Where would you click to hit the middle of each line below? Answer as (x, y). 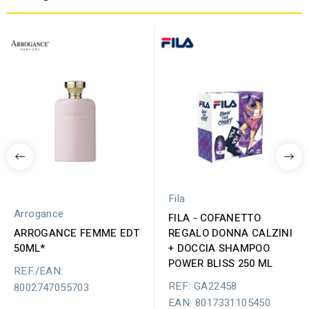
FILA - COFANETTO (215, 218)
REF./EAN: (39, 271)
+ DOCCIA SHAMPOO (219, 248)
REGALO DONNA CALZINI (231, 233)
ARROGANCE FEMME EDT (77, 233)
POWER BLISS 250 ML (221, 263)
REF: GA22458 (203, 286)
